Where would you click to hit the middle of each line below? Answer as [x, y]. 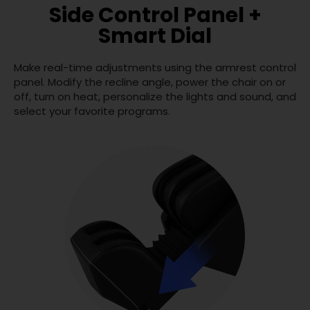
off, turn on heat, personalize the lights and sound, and [155, 96]
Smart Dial [155, 36]
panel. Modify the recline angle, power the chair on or [150, 82]
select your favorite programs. [92, 111]
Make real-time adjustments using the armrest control [155, 67]
